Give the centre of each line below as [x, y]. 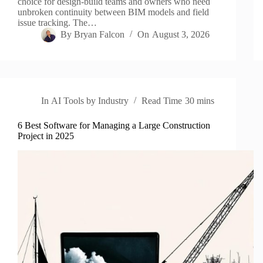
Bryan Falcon [100, 35]
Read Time [162, 101]
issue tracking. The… [57, 23]
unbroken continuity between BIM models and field [113, 12]
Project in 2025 [46, 136]
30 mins [199, 101]
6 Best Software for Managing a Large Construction [114, 126]
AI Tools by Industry [90, 101]
